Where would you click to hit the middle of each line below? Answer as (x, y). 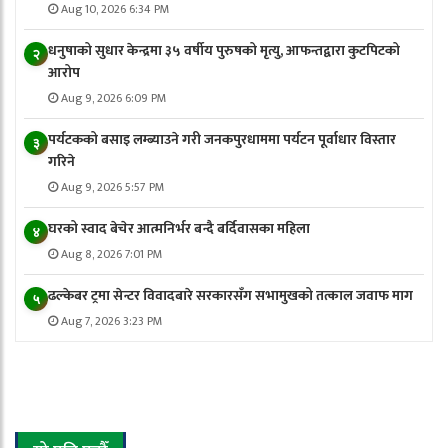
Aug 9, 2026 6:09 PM (112, 98)
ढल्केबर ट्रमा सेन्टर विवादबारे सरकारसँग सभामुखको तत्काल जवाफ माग (230, 296)
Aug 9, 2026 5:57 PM (111, 187)
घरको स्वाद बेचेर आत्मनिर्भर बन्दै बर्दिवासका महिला (178, 229)
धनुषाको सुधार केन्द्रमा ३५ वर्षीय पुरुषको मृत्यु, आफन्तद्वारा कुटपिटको (223, 51)
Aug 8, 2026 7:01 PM (110, 254)
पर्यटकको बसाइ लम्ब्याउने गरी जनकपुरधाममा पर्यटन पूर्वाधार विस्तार (221, 140)
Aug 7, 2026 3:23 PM (110, 321)
